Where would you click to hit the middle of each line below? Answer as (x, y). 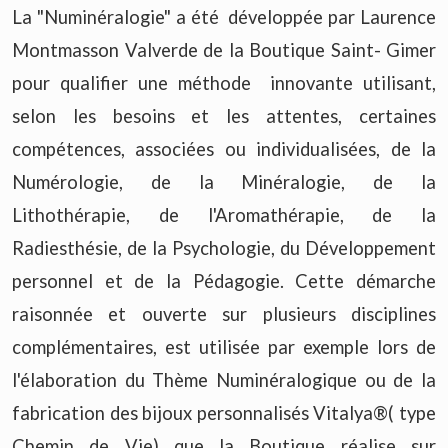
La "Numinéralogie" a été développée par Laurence (224, 16)
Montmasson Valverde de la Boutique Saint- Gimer (224, 49)
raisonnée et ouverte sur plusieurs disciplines (224, 313)
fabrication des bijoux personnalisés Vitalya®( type (224, 412)
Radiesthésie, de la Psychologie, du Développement (224, 247)
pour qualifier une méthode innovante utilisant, (224, 82)
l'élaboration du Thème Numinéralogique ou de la (224, 379)
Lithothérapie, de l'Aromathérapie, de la (224, 214)
